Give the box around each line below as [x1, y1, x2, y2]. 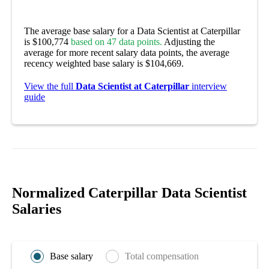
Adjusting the [162, 36, 215, 47]
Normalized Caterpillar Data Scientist [12, 184, 247, 201]
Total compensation [125, 250, 199, 261]
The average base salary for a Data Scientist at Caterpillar [24, 25, 240, 36]
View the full [24, 80, 76, 91]
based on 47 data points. [71, 36, 162, 47]
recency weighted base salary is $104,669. [24, 58, 184, 68]
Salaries [12, 201, 61, 217]
